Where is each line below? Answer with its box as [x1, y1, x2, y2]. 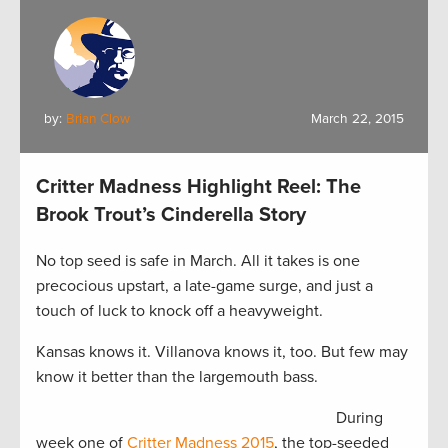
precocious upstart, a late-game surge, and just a [36, 276, 373, 297]
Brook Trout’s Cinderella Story [36, 203, 306, 228]
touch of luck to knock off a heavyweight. [36, 301, 323, 322]
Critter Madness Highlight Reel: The [36, 175, 361, 200]
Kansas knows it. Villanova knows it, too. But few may [36, 342, 408, 363]
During [336, 408, 383, 429]
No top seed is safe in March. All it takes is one [36, 251, 360, 272]
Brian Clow [66, 111, 130, 128]
